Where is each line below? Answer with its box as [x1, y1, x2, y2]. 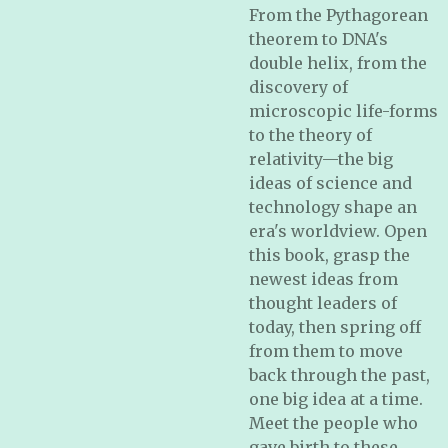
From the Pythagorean [249, 5, 428, 25]
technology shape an [249, 197, 417, 217]
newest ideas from [249, 269, 398, 289]
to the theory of [249, 125, 372, 145]
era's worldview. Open [249, 221, 427, 241]
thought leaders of [249, 293, 397, 313]
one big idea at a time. [249, 389, 423, 409]
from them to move [249, 341, 403, 361]
